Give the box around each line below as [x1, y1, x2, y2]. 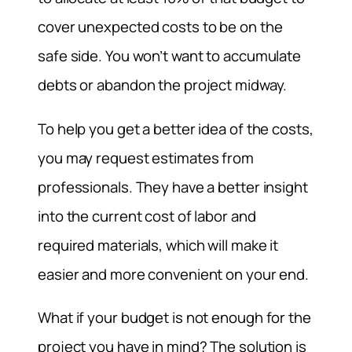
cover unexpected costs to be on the [38, 16, 283, 38]
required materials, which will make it [38, 234, 279, 255]
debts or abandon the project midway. [38, 75, 288, 96]
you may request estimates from [38, 147, 254, 168]
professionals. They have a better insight [38, 176, 308, 197]
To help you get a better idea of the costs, [38, 118, 313, 139]
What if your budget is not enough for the [38, 307, 311, 328]
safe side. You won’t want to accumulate [38, 46, 302, 67]
